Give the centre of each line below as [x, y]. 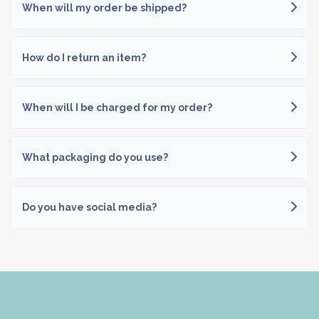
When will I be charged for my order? [117, 108]
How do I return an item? [84, 58]
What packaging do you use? [95, 157]
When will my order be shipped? [104, 8]
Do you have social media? [89, 207]
